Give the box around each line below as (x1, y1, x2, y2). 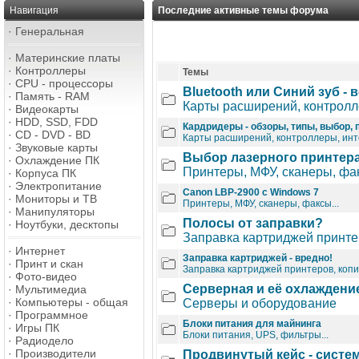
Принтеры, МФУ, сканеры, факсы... (183, 198, 339, 209)
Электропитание (15, 179, 102, 192)
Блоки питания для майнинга (183, 318, 321, 329)
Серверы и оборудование (183, 296, 337, 310)
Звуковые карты (15, 141, 98, 154)
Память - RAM (15, 90, 90, 103)
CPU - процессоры (15, 77, 113, 90)
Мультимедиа (15, 283, 87, 296)
